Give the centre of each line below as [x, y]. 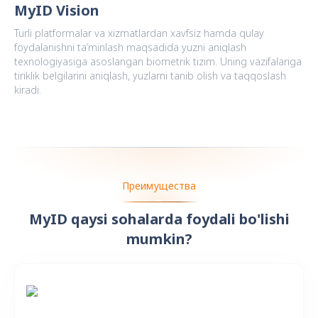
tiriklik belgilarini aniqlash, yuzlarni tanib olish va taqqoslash [150, 76]
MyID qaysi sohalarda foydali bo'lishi [159, 219]
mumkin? [159, 239]
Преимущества [159, 186]
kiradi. [28, 90]
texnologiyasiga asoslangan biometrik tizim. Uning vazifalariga [158, 62]
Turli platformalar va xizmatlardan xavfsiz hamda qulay [139, 33]
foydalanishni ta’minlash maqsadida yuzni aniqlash [130, 48]
